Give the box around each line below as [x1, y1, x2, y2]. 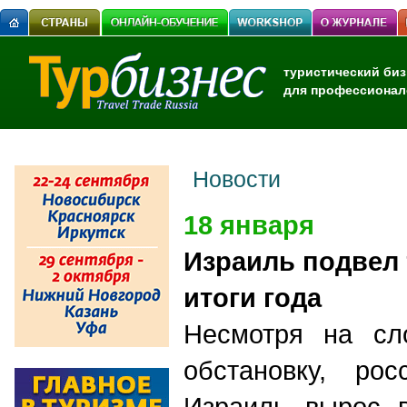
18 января [184, 210, 314, 240]
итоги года [184, 283, 322, 313]
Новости [193, 166, 281, 192]
